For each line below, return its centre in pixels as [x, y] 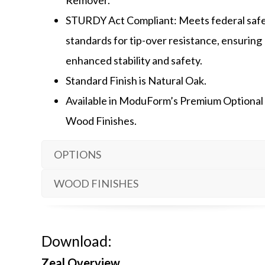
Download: [77, 240]
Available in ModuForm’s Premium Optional [165, 100]
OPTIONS [78, 154]
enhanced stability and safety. [134, 60]
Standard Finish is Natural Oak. [136, 80]
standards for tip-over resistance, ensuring [164, 40]
